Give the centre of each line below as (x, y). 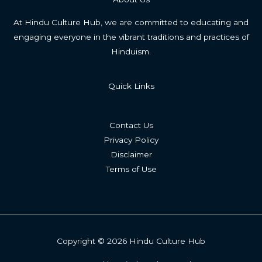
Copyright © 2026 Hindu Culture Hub (131, 241)
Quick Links (131, 86)
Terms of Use (131, 169)
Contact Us (131, 125)
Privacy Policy (131, 139)
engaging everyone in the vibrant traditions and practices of (131, 37)
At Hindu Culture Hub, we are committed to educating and (131, 22)
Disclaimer (131, 154)
